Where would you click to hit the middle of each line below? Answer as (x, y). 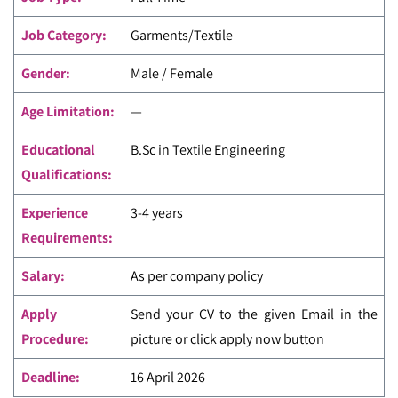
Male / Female (171, 73)
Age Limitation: (68, 111)
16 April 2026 (167, 377)
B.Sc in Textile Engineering (207, 150)
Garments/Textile (183, 35)
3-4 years (156, 213)
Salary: (43, 276)
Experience (54, 213)
